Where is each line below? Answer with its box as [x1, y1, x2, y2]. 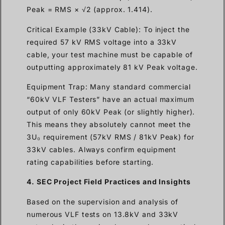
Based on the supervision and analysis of [27, 197, 178, 206]
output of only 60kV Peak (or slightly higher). [27, 107, 195, 117]
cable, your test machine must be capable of [27, 50, 193, 59]
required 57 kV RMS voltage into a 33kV [27, 37, 177, 46]
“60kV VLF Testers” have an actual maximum [27, 95, 194, 104]
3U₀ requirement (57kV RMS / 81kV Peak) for [27, 133, 194, 142]
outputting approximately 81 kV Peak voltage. [27, 62, 198, 71]
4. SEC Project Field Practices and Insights [27, 177, 191, 186]
